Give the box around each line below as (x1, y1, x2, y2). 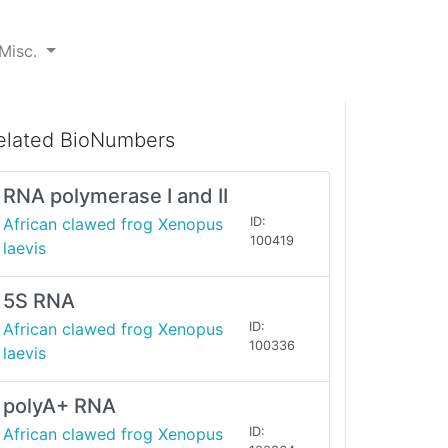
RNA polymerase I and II (3, 184, 228, 209)
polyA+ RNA (3, 394, 116, 419)
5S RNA (3, 289, 75, 314)
